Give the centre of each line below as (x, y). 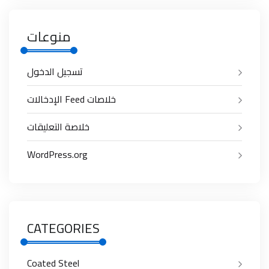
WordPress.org (57, 154)
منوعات (49, 36)
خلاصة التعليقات (58, 126)
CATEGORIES (63, 228)
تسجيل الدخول (55, 71)
